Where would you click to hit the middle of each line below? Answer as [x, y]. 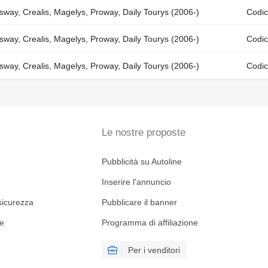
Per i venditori [154, 250]
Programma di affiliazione [150, 223]
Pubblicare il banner [139, 202]
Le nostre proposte [143, 133]
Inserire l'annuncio [136, 182]
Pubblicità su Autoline [141, 162]
